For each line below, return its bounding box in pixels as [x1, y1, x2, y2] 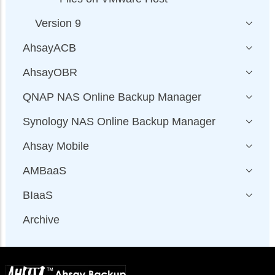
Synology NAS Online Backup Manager [23, 115, 215, 128]
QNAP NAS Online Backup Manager [23, 91, 201, 104]
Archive [23, 214, 60, 227]
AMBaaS [23, 165, 66, 177]
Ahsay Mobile [23, 140, 89, 153]
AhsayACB [23, 42, 76, 55]
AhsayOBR [23, 66, 77, 79]
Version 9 [35, 17, 81, 30]
